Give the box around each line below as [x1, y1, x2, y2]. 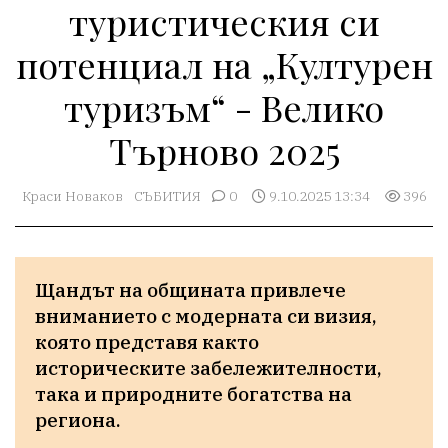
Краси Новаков [21, 186, 123, 205]
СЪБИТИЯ [133, 186, 201, 205]
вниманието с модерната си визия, [35, 302, 377, 328]
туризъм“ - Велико [64, 82, 384, 131]
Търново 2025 [108, 125, 340, 174]
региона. [35, 406, 121, 432]
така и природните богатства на [35, 380, 352, 406]
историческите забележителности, [35, 354, 382, 380]
